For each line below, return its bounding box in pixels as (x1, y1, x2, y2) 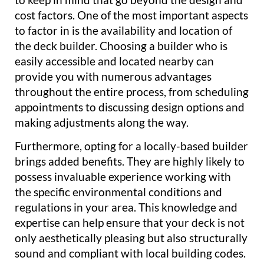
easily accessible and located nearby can (15, 54, 214, 68)
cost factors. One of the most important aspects (15, 8, 248, 22)
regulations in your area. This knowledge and (15, 200, 237, 214)
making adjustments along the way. (15, 115, 189, 129)
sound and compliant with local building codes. (15, 246, 246, 260)
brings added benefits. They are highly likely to (15, 154, 245, 168)
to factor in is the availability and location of (15, 23, 232, 37)
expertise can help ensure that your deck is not (15, 215, 245, 229)
